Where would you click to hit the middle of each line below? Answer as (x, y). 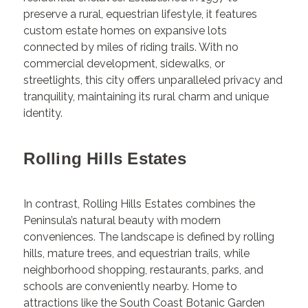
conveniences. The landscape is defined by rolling (149, 236)
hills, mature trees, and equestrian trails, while (137, 253)
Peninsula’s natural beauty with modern (122, 220)
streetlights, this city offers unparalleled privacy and (153, 80)
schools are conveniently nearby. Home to (131, 286)
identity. (43, 113)
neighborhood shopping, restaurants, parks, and (144, 269)
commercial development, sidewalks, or (124, 63)
